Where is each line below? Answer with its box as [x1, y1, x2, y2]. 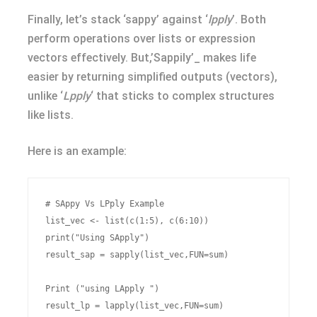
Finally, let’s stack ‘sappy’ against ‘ [28, 13, 208, 26]
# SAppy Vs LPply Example [45, 199, 164, 209]
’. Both [232, 13, 266, 26]
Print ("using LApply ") [45, 284, 159, 294]
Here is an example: [28, 144, 127, 158]
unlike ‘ [28, 89, 63, 103]
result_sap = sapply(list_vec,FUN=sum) [45, 250, 229, 260]
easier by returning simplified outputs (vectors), [28, 70, 277, 83]
